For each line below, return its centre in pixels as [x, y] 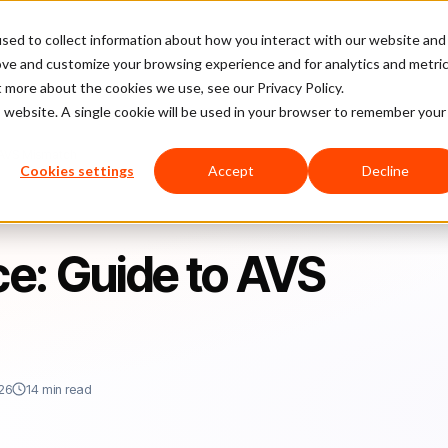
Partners [404, 39]
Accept [231, 171]
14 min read [59, 389]
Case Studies [200, 39]
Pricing [105, 39]
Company [303, 39]
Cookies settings [77, 171]
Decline [385, 171]
